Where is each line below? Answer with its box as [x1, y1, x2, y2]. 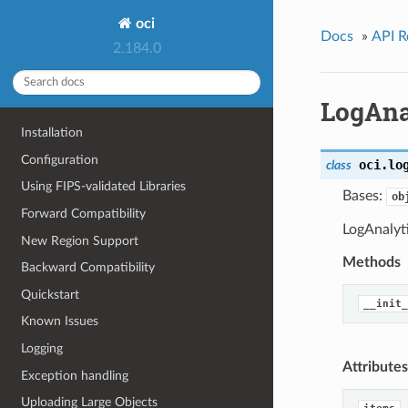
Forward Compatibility [21, 206, 147, 220]
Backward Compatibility [21, 260, 156, 275]
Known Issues [21, 314, 99, 329]
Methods [342, 255, 401, 270]
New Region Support [21, 233, 139, 248]
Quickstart [21, 287, 80, 301]
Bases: [342, 189, 386, 204]
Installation [21, 126, 84, 140]
